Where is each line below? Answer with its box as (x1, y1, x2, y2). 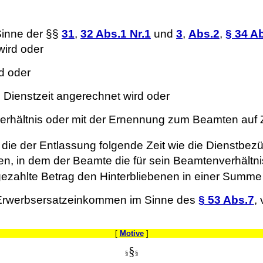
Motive (119, 229, 144, 238)
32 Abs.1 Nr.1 (80, 28, 151, 41)
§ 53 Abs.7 (198, 193, 254, 206)
